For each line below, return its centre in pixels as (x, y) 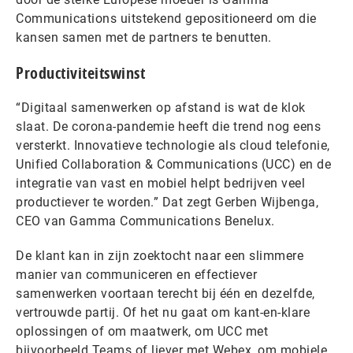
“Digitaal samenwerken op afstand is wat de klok (161, 107)
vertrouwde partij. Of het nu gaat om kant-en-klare (163, 312)
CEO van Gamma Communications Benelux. (145, 221)
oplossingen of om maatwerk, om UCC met (142, 331)
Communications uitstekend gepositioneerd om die (166, 18)
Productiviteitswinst (80, 72)
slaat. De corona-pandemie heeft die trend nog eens (168, 126)
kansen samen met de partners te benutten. (144, 37)
